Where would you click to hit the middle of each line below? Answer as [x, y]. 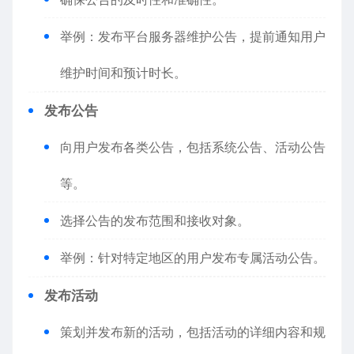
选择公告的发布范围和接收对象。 [155, 220]
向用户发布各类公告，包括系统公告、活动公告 [193, 147]
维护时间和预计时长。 [123, 73]
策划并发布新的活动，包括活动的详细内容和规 [193, 332]
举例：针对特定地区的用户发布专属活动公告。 [193, 258]
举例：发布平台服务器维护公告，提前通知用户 [193, 36]
